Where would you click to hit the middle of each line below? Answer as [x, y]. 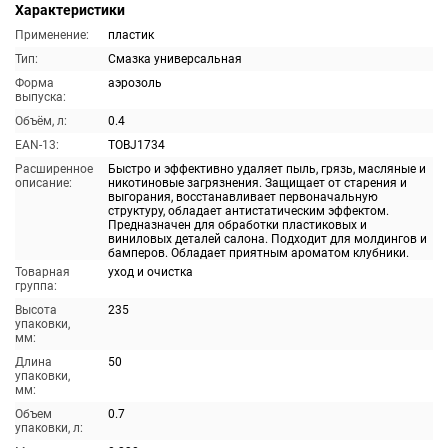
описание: [43, 183]
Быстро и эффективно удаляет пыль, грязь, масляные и [267, 169]
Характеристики [70, 10]
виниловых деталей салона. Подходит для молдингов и [267, 239]
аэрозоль [135, 83]
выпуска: [40, 97]
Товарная [42, 272]
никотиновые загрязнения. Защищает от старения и [257, 183]
